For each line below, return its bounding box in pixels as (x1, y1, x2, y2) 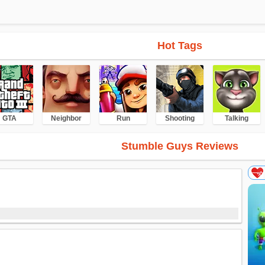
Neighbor (51, 114, 82, 122)
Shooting (165, 114, 195, 122)
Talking (225, 114, 248, 122)
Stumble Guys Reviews (121, 140, 238, 152)
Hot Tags (157, 40, 202, 51)
